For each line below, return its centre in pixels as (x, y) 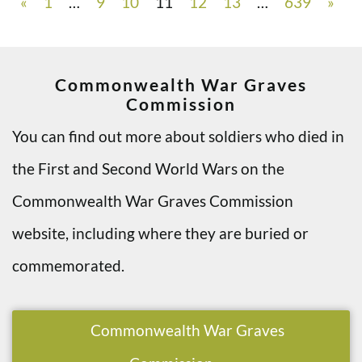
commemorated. (68, 266)
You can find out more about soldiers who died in (178, 137)
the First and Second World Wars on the (148, 169)
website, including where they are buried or (160, 234)
